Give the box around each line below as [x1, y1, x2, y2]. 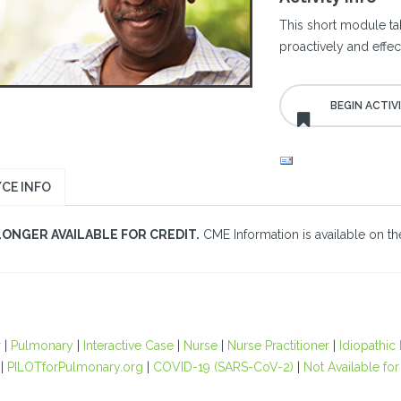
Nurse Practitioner [226, 338, 329, 353]
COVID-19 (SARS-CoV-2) [152, 360, 294, 374]
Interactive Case [82, 338, 174, 353]
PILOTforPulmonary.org [6, 360, 143, 374]
